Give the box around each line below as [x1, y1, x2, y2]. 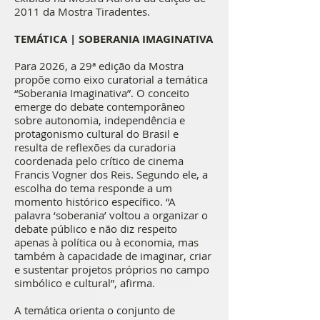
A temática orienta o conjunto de [14, 303, 175, 317]
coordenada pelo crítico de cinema [14, 154, 184, 168]
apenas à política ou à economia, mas [14, 235, 199, 249]
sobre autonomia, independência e [14, 113, 185, 127]
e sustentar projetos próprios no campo [14, 262, 209, 276]
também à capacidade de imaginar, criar [14, 249, 211, 263]
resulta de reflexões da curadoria [14, 140, 176, 154]
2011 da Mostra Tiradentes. [14, 4, 150, 19]
